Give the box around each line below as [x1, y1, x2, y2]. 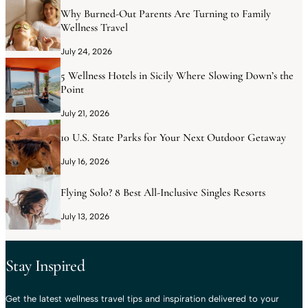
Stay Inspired [5, 256, 85, 276]
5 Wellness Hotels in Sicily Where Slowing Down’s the [60, 68, 294, 82]
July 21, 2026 [60, 108, 109, 118]
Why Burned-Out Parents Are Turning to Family [60, 6, 271, 21]
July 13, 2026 [60, 211, 109, 221]
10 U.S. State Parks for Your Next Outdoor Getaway [60, 130, 286, 144]
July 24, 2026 [60, 46, 112, 56]
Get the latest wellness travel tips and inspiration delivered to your [5, 294, 279, 305]
